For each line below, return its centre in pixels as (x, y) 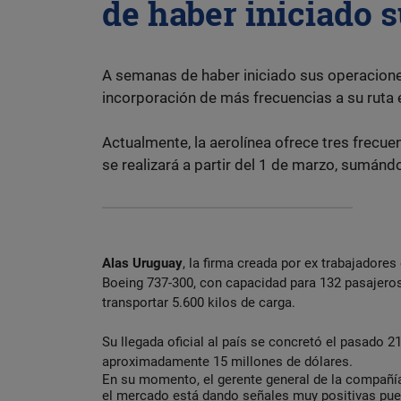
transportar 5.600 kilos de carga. (199, 302)
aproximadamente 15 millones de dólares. (227, 361)
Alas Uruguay (142, 263)
